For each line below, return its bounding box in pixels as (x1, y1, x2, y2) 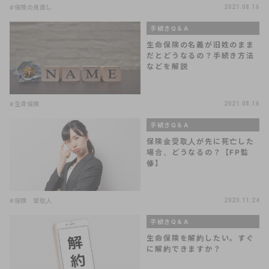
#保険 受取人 (10, 196, 52, 204)
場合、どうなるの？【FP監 (147, 147, 249, 157)
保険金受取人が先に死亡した (147, 136, 255, 146)
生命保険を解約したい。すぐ (147, 233, 255, 243)
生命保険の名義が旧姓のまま (147, 40, 255, 49)
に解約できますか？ (147, 244, 222, 253)
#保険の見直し (10, 3, 52, 11)
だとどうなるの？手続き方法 (147, 50, 255, 60)
